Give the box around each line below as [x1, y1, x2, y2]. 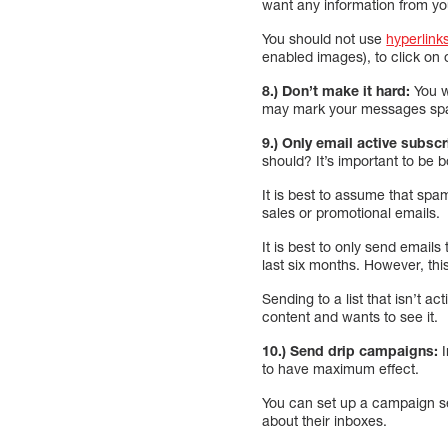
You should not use [262, 29, 387, 47]
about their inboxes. [262, 411, 388, 429]
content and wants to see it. [262, 307, 439, 325]
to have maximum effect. [262, 359, 420, 377]
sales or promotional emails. [262, 203, 441, 221]
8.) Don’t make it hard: [262, 81, 411, 99]
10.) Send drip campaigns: [262, 341, 439, 359]
